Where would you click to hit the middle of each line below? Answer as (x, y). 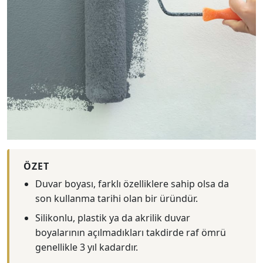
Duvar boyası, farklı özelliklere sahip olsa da (132, 184)
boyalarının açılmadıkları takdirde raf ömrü (131, 232)
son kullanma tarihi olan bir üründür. (117, 198)
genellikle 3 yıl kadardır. (87, 247)
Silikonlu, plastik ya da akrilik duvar (113, 218)
